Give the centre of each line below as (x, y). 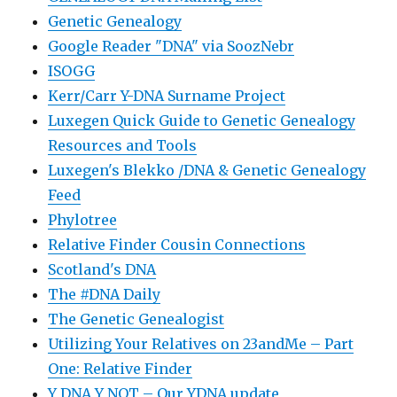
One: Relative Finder (121, 368)
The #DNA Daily (105, 294)
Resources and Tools (123, 145)
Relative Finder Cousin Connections (177, 244)
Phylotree (83, 219)
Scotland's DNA (102, 269)
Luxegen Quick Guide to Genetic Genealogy (202, 120)
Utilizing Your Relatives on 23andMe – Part (201, 343)
